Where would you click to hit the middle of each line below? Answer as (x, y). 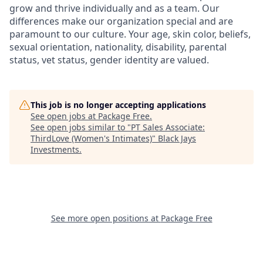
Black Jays (177, 138)
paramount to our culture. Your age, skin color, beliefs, (130, 34)
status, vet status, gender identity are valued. (109, 60)
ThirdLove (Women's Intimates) (91, 138)
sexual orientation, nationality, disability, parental (118, 47)
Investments (55, 149)
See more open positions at (106, 218)
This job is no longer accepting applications (118, 105)
